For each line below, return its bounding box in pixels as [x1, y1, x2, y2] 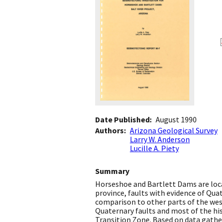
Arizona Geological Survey [130, 125, 218, 136]
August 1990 [156, 114, 197, 125]
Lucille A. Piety [130, 143, 179, 154]
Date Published [95, 114, 150, 125]
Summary [95, 166, 129, 176]
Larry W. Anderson [130, 134, 190, 145]
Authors [95, 125, 124, 136]
